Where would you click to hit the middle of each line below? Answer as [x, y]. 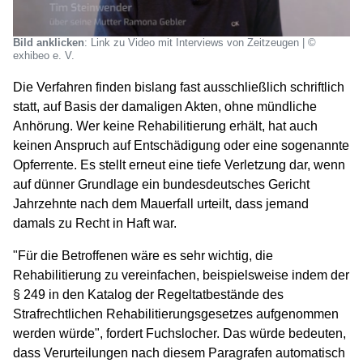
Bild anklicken [49, 42]
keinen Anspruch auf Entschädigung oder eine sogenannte [181, 145]
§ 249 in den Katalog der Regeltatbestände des [148, 294]
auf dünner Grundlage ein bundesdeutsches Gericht [161, 184]
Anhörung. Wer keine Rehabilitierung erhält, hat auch [165, 126]
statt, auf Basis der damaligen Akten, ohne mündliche [165, 106]
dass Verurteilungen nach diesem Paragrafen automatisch [179, 352]
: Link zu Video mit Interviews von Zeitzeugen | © [200, 42]
